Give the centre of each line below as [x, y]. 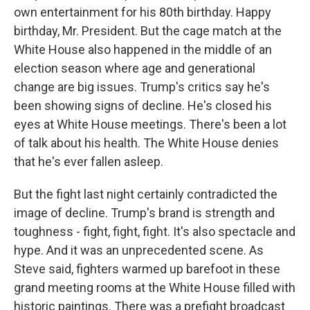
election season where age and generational [135, 68]
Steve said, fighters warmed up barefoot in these [147, 269]
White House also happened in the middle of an [143, 49]
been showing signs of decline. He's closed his [143, 106]
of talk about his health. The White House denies [146, 143]
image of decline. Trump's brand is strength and [144, 213]
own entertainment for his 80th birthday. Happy [143, 12]
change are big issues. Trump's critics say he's [142, 87]
